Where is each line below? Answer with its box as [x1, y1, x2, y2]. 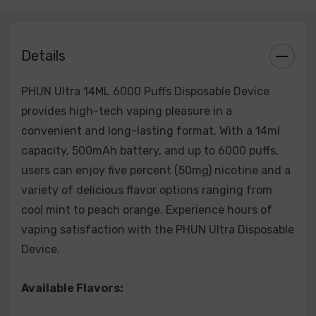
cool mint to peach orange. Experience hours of [21, 203, 272, 217]
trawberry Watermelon [32, 10, 150, 23]
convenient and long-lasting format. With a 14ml [21, 124, 280, 138]
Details [21, 47, 66, 64]
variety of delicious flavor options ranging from [21, 183, 272, 197]
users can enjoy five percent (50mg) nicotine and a [21, 164, 291, 177]
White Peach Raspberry [25, 35, 147, 48]
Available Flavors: [21, 281, 123, 295]
